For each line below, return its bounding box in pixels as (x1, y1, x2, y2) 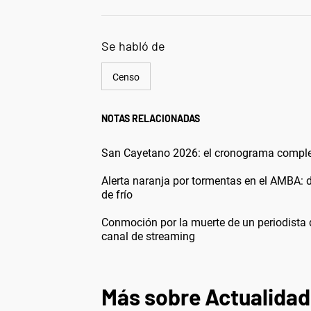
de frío (101, 187, 133, 201)
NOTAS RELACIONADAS (101, 112, 200, 124)
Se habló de (101, 37, 165, 53)
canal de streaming (101, 229, 195, 243)
